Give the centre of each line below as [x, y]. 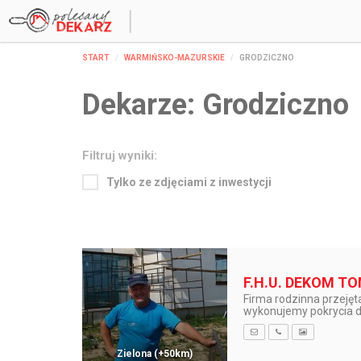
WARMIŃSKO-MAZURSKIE [174, 58]
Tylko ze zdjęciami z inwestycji [189, 182]
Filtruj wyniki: [120, 156]
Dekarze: [142, 105]
